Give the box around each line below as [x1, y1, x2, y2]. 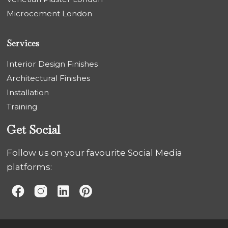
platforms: [7, 162, 52, 173]
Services [7, 38, 40, 49]
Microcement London [7, 9, 93, 19]
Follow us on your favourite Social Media [7, 148, 183, 158]
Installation [7, 88, 49, 98]
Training [7, 102, 38, 112]
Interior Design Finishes [7, 59, 98, 69]
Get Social [7, 122, 61, 138]
